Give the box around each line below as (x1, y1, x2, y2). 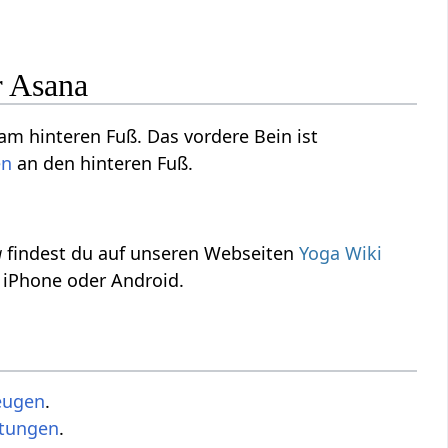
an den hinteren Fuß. (12, 150, 194, 175)
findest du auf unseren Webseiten (2, 240, 300, 265)
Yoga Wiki (299, 240, 383, 265)
